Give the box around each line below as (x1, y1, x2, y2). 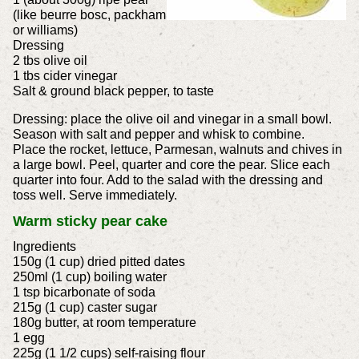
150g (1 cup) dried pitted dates (12, 255, 185, 269)
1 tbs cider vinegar (12, 69, 117, 83)
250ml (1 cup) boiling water (12, 270, 167, 284)
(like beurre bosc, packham (12, 8, 166, 22)
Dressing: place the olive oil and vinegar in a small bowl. (12, 112, 332, 127)
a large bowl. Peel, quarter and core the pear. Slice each (12, 158, 330, 172)
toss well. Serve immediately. (12, 188, 177, 203)
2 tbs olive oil (12, 54, 87, 68)
